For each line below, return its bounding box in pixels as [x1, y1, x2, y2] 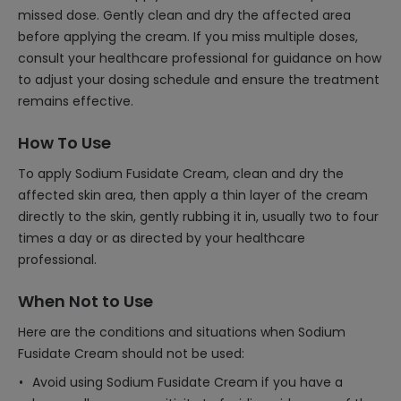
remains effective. [18, 92, 133, 110]
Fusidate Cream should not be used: [18, 345, 244, 363]
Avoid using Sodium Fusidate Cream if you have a [32, 373, 343, 391]
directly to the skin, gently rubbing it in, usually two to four [18, 208, 379, 226]
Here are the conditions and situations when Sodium [18, 323, 346, 341]
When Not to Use [18, 290, 153, 312]
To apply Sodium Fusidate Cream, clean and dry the [18, 165, 344, 183]
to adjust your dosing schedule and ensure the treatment [18, 71, 380, 89]
